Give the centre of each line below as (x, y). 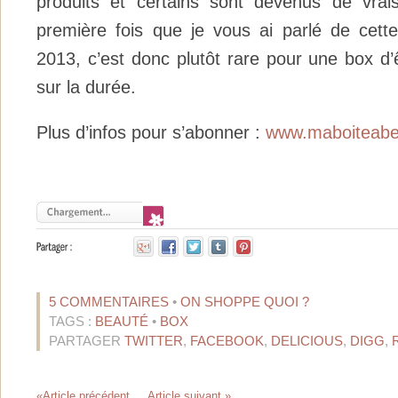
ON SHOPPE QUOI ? (245, 301)
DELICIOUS (307, 340)
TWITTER (154, 340)
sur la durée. (86, 88)
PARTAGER (87, 340)
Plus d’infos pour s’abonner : (151, 132)
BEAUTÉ (122, 321)
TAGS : (72, 321)
